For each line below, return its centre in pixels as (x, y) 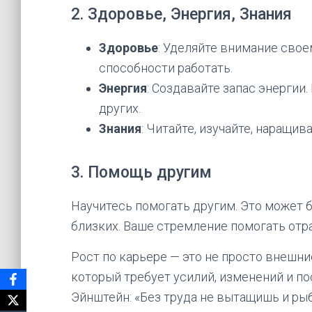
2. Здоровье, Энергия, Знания (181, 14)
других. (120, 108)
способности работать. (166, 68)
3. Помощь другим (141, 172)
